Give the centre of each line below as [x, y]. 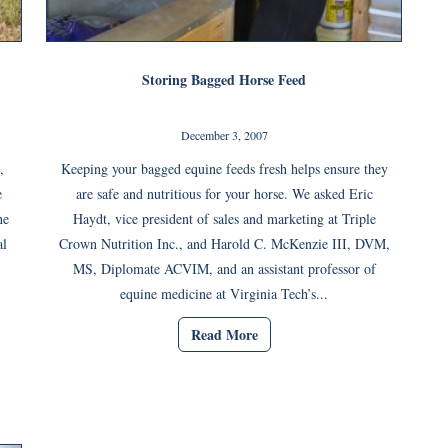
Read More [224, 335]
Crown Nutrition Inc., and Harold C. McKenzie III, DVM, [224, 243]
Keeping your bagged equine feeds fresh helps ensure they [224, 168]
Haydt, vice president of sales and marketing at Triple [224, 218]
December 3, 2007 [224, 135]
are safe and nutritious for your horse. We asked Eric [224, 193]
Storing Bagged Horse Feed [224, 79]
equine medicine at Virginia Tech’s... [224, 293]
